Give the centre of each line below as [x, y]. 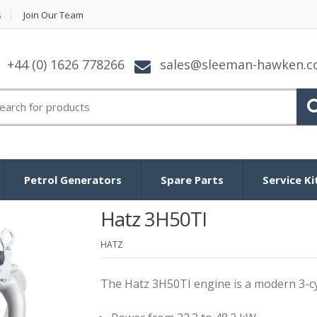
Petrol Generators [73, 179]
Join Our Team [53, 15]
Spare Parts [192, 179]
